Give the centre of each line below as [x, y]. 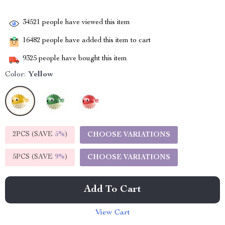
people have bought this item [82, 59]
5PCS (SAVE [34, 157]
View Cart [113, 213]
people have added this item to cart [95, 41]
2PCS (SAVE [34, 135]
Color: [15, 75]
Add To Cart [113, 190]
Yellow [41, 75]
